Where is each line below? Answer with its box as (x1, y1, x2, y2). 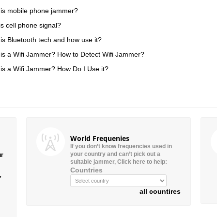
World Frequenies (70, 134, 129, 143)
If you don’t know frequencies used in (70, 143, 172, 150)
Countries (70, 166, 103, 174)
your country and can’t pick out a (70, 151, 160, 158)
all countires (139, 187, 181, 196)
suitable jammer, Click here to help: (70, 158, 167, 166)
